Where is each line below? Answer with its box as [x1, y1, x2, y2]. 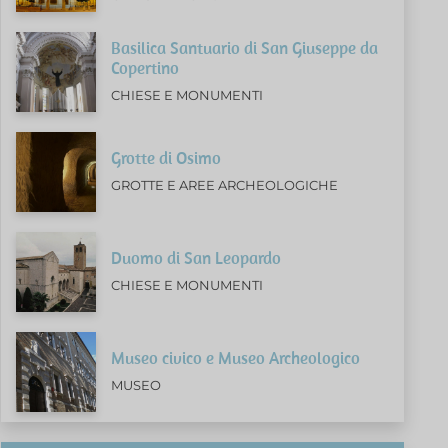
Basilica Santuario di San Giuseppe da [111, 36, 379, 59]
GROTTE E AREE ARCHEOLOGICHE [111, 177, 339, 193]
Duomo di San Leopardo [111, 246, 282, 269]
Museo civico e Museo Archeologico [111, 346, 361, 369]
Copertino [111, 56, 180, 79]
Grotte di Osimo [111, 146, 222, 169]
